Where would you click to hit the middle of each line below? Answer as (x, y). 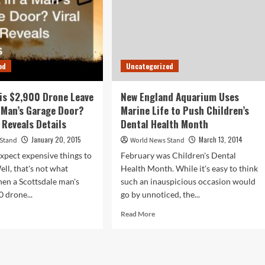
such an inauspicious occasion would (188, 181)
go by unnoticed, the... (160, 194)
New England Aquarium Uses (180, 97)
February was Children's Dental (178, 155)
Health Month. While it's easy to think (189, 168)
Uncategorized (149, 66)
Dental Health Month (164, 124)
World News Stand (157, 140)
